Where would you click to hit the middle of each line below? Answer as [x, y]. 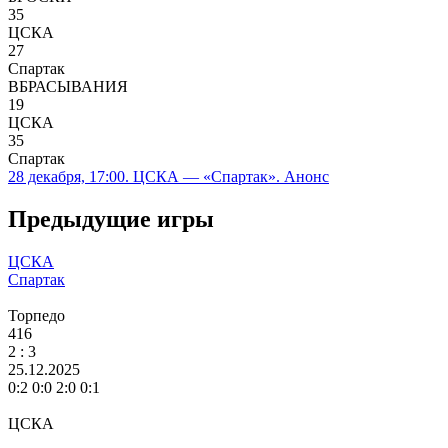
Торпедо [36, 316]
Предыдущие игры [111, 219]
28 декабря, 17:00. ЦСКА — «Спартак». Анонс [168, 177]
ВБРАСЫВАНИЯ [68, 87]
